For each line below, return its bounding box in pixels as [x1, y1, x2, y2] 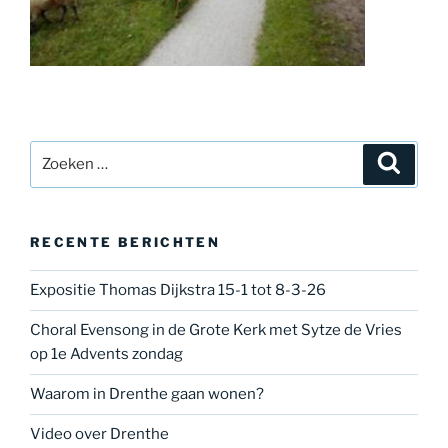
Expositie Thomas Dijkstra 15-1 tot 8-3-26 [30, 281, 326, 300]
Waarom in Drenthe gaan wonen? [30, 385, 264, 404]
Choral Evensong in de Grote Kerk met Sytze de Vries [30, 321, 402, 340]
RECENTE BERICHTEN [30, 233, 221, 250]
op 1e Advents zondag [30, 345, 183, 364]
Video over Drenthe [30, 425, 169, 444]
